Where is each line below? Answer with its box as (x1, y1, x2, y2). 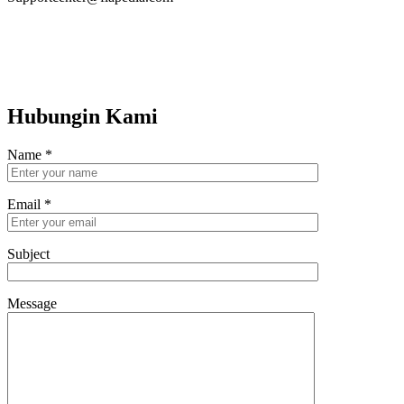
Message (7, 295, 57, 311)
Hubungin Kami (7, 104, 158, 128)
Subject (7, 245, 50, 262)
